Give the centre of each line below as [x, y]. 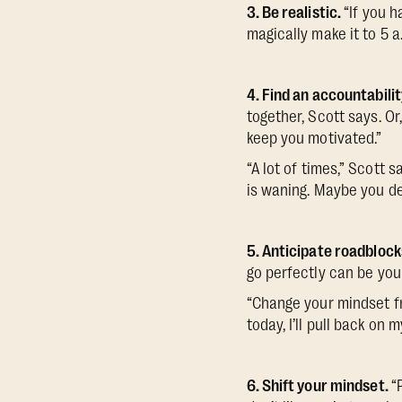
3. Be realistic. [295, 13]
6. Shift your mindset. [319, 386]
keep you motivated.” [314, 138]
